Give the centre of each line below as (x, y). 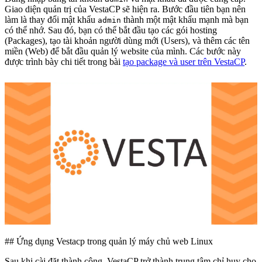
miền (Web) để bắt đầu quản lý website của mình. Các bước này (123, 51)
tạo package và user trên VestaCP (184, 62)
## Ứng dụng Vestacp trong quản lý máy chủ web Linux (109, 242)
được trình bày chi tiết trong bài (64, 62)
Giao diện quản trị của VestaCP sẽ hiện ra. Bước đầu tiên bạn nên (125, 9)
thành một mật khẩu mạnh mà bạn (185, 20)
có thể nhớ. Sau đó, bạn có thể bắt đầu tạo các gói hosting (111, 30)
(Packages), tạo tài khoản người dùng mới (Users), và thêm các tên (127, 41)
